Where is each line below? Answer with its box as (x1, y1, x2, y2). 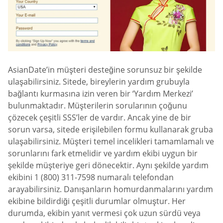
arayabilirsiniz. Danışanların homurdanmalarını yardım (8, 183, 213, 195)
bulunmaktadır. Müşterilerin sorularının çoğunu (8, 100, 187, 111)
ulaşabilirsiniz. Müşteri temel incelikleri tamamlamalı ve (8, 135, 214, 147)
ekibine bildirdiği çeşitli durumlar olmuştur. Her (8, 195, 186, 207)
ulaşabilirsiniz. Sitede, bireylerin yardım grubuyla (8, 76, 190, 87)
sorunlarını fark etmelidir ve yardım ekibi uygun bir (8, 147, 198, 159)
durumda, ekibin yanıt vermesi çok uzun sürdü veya (8, 207, 201, 219)
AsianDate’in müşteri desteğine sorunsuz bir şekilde (8, 64, 202, 75)
